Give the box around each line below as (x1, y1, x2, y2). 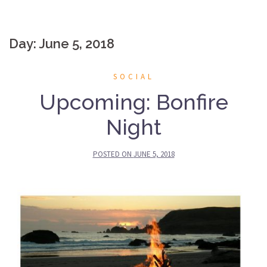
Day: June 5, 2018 (9, 35, 114, 51)
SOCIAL (113, 71, 154, 82)
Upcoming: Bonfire (39, 89, 228, 114)
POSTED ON (92, 148, 133, 159)
